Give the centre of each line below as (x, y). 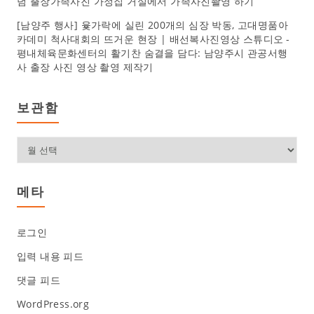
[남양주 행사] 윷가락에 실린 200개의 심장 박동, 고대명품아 (152, 25)
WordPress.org (53, 303)
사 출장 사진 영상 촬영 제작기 (85, 67)
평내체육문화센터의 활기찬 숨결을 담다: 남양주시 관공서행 (152, 53)
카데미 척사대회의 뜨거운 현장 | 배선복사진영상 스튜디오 (150, 39)
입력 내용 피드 (50, 256)
